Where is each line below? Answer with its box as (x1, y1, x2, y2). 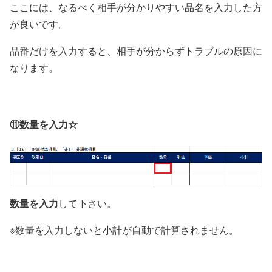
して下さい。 (58, 197, 117, 210)
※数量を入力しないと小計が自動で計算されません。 (10, 223, 239, 237)
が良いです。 (10, 17, 68, 30)
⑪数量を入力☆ (10, 117, 78, 131)
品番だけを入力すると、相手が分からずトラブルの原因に (10, 44, 262, 57)
